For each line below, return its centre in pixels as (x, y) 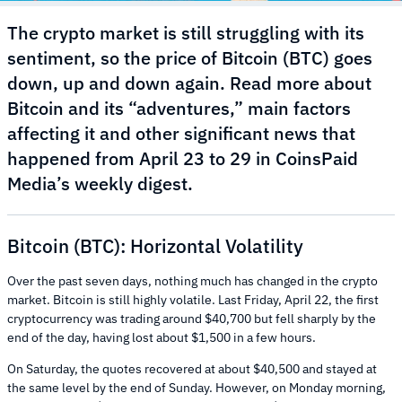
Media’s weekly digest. (100, 184)
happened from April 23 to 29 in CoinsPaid (183, 159)
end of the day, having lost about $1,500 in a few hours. (163, 337)
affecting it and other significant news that (181, 134)
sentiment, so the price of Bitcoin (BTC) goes (190, 58)
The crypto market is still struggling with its (186, 33)
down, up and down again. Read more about (189, 83)
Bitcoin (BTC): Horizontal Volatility (157, 246)
